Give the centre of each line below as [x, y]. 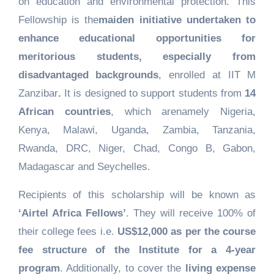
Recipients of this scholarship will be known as [137, 195]
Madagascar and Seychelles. [84, 167]
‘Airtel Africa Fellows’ [72, 213]
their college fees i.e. [68, 232]
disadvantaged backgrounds [88, 75]
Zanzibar [38, 94]
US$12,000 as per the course [187, 232]
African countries [64, 112]
